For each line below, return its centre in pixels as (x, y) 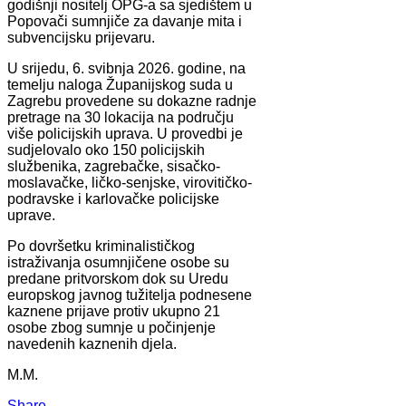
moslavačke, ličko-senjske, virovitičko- (130, 182)
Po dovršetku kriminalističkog (101, 246)
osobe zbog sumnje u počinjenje (111, 327)
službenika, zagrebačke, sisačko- (114, 166)
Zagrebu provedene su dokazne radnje (132, 101)
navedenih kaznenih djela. (92, 343)
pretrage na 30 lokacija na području (121, 117)
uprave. (31, 215)
